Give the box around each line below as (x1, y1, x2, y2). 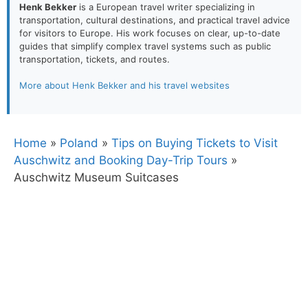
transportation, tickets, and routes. (19, 53, 170, 65)
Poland (60, 135, 98, 150)
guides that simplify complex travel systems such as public (19, 40, 271, 52)
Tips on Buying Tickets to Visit (111, 135, 278, 150)
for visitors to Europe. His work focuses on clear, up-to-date (19, 27, 280, 38)
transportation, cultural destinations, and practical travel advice (19, 14, 290, 25)
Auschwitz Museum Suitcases (14, 170, 179, 184)
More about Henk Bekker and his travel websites (19, 80, 230, 91)
